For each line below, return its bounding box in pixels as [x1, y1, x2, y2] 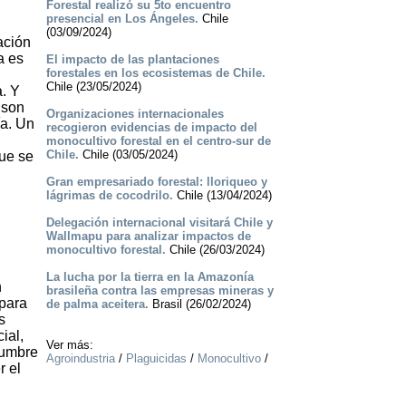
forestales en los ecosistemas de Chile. [45, 66, 266, 81]
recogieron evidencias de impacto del [45, 121, 257, 135]
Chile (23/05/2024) [45, 80, 141, 94]
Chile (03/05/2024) [78, 148, 178, 162]
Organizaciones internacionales [45, 107, 224, 121]
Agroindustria [45, 352, 115, 366]
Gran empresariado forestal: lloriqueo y [45, 175, 267, 189]
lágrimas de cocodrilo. [45, 188, 173, 203]
